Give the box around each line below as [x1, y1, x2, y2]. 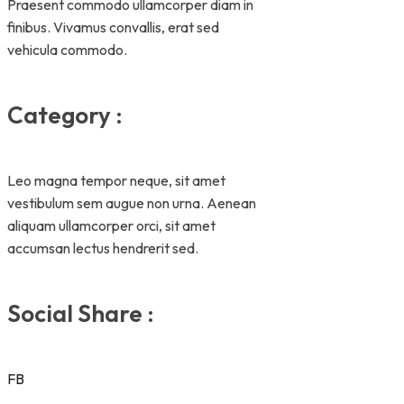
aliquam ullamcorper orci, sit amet [7, 216, 216, 234]
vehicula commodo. [7, 40, 127, 59]
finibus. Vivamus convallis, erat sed [7, 17, 219, 36]
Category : [7, 100, 123, 131]
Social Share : [7, 298, 154, 329]
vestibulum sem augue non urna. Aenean [7, 193, 256, 212]
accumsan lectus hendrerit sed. [7, 238, 198, 257]
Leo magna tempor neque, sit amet [7, 170, 225, 189]
